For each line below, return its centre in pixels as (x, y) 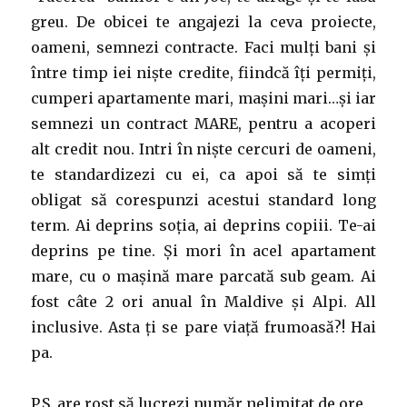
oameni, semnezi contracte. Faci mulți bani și (203, 47)
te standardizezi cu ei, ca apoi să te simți (203, 174)
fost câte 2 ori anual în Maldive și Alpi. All (203, 301)
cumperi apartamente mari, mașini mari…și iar (203, 98)
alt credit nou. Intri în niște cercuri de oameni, (203, 149)
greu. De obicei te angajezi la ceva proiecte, (203, 21)
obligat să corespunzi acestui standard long (203, 199)
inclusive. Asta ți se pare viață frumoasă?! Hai (203, 327)
